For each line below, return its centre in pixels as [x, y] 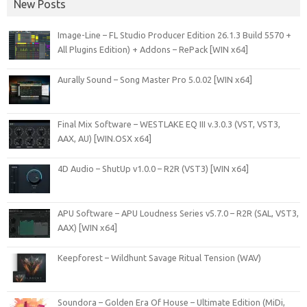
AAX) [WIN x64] [87, 228]
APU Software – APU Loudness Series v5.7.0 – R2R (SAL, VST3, [178, 213]
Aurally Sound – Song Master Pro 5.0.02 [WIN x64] [155, 79]
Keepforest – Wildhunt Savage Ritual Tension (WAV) [159, 258]
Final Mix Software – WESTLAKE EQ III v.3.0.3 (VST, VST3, [169, 124]
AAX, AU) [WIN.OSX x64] [105, 138]
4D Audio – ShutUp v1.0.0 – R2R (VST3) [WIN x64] [153, 169]
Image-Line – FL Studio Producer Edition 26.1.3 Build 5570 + [174, 35]
